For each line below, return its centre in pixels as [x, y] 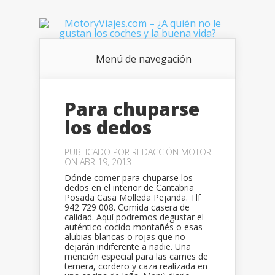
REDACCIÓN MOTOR [172, 152]
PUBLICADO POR [98, 152]
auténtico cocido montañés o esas [134, 227]
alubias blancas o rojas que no [125, 237]
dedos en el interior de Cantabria [129, 188]
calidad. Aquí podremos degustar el [134, 217]
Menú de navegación [144, 59]
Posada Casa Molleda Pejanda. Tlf [133, 197]
